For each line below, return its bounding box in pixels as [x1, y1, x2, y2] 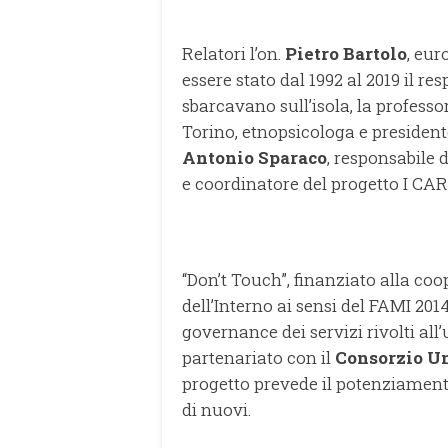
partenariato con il [182, 345, 335, 369]
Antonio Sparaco [182, 145, 327, 169]
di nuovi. [182, 397, 251, 421]
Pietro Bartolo [285, 41, 407, 65]
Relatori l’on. [182, 41, 285, 65]
